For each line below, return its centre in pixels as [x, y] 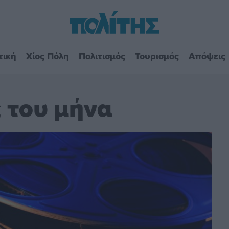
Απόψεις [207, 56]
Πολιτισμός [102, 56]
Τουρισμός [157, 56]
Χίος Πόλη [47, 56]
